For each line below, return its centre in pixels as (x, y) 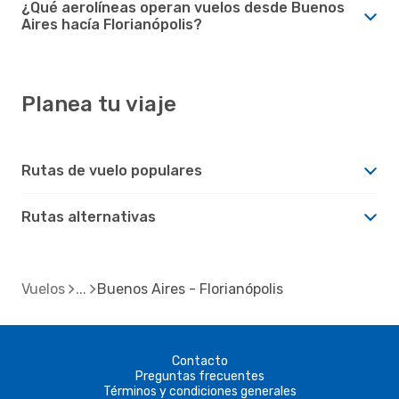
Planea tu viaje (99, 104)
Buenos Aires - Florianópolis (190, 289)
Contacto (199, 361)
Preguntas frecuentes (199, 376)
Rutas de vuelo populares (112, 170)
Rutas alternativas (89, 216)
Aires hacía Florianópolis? (112, 24)
